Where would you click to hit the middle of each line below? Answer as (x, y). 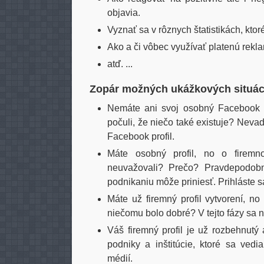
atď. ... (120, 64)
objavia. (124, 13)
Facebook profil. (141, 136)
